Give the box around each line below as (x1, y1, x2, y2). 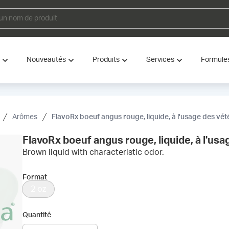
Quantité (22, 212, 51, 219)
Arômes (12, 113, 37, 121)
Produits (93, 56, 120, 63)
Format (22, 174, 47, 181)
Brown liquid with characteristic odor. (22, 148, 164, 156)
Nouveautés (27, 56, 66, 63)
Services (146, 56, 174, 63)
